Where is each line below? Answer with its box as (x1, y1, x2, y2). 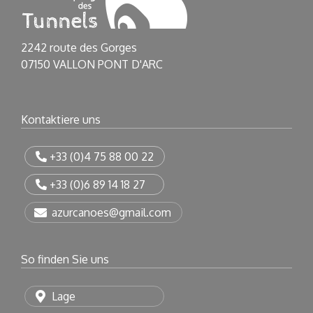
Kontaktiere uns (20, 112, 101, 126)
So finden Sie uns (20, 252, 109, 266)
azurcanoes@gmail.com (48, 205, 171, 219)
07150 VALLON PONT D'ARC (20, 57, 163, 71)
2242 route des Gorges (20, 41, 137, 54)
